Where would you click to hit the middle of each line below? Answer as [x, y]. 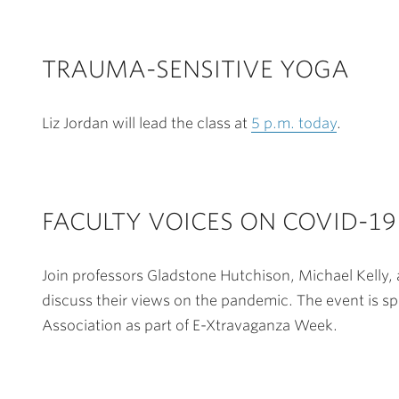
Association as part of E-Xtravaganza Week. [190, 326]
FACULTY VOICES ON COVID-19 [219, 221]
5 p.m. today [294, 123]
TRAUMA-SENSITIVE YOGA [195, 69]
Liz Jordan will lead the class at [147, 123]
